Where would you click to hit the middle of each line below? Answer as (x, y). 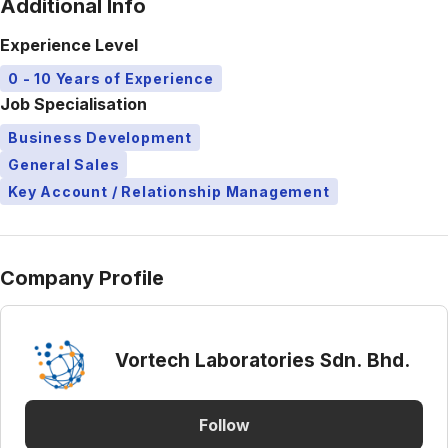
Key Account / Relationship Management (169, 191)
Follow (224, 424)
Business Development (100, 137)
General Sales (64, 164)
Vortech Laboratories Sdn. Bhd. (262, 360)
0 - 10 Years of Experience (111, 78)
